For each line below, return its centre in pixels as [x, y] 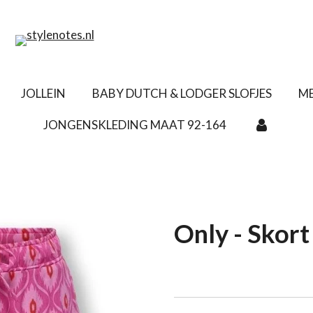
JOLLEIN [44, 93]
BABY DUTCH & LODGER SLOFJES [182, 93]
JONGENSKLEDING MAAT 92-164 [135, 125]
